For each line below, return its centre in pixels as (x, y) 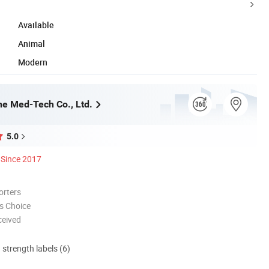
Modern (33, 62)
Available (36, 25)
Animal (32, 43)
